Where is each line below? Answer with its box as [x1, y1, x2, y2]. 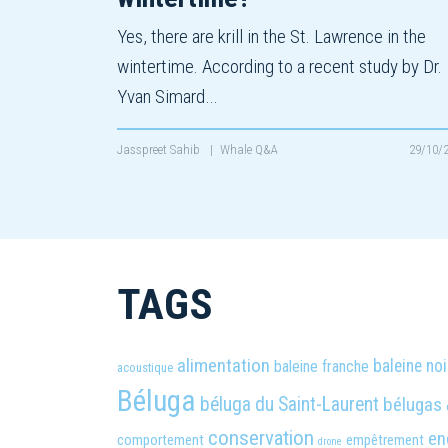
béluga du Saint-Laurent [200, 393, 379, 417]
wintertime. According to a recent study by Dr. [117, 55, 442, 79]
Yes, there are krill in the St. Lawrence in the [117, 25, 426, 49]
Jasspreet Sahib [117, 142, 203, 158]
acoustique [117, 360, 173, 376]
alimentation [177, 354, 270, 378]
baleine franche [274, 357, 369, 377]
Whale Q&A [220, 142, 278, 158]
